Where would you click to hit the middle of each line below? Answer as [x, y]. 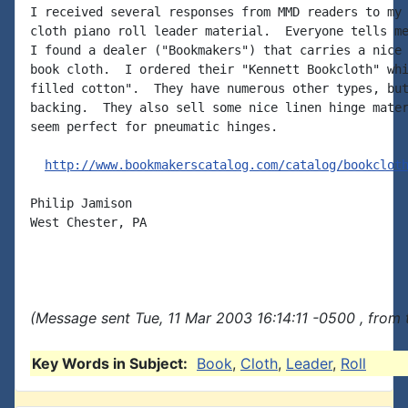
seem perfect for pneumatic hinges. [154, 127]
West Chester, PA [88, 222]
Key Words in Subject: [110, 363]
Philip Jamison [81, 203]
